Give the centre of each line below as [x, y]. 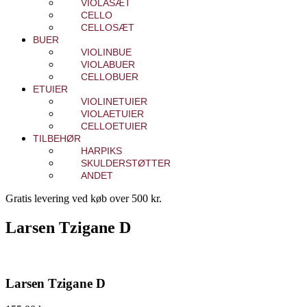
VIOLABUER [108, 64]
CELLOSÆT [108, 27]
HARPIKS [101, 151]
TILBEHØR [57, 138]
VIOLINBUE [106, 52]
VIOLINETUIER [114, 101]
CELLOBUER [110, 77]
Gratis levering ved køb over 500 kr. [84, 198]
